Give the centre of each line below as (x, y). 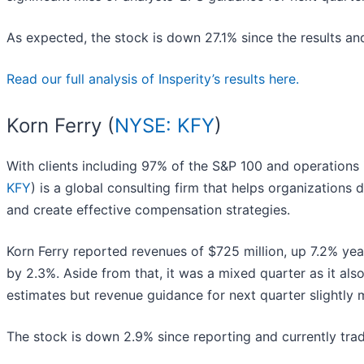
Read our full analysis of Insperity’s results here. (153, 79)
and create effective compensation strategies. (148, 210)
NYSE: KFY (165, 126)
